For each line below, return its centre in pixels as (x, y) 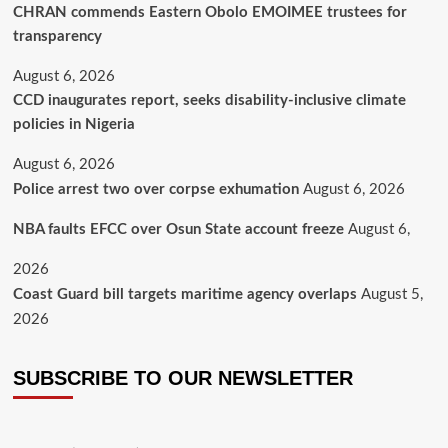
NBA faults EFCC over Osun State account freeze (178, 229)
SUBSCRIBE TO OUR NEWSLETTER (182, 377)
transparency (57, 36)
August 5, (391, 294)
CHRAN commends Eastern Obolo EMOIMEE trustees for (209, 12)
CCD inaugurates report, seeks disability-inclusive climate (209, 100)
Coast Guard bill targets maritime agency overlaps (184, 294)
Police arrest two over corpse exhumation (155, 189)
